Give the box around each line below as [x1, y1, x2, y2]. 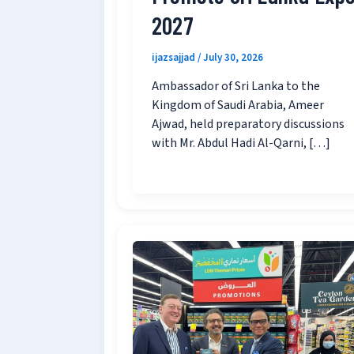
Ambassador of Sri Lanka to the [152, 77, 320, 96]
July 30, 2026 [203, 50, 263, 65]
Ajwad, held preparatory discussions [152, 115, 345, 134]
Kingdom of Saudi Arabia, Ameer [152, 96, 324, 115]
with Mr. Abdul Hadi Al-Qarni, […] [152, 134, 330, 153]
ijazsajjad [152, 50, 198, 65]
